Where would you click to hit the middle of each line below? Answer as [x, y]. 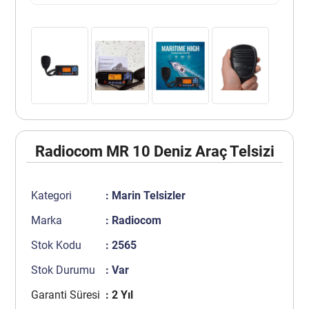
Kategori [52, 196]
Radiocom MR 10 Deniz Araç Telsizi [154, 152]
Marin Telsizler [148, 196]
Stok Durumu [63, 270]
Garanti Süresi [66, 295]
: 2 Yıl [119, 295]
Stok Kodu [57, 246]
